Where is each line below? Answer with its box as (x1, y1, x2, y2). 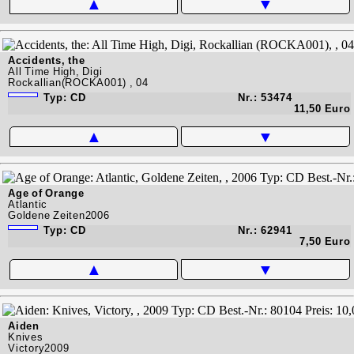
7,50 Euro (299, 235, 351, 247)
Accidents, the (8, 54, 85, 66)
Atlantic (8, 198, 47, 210)
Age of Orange (8, 186, 85, 199)
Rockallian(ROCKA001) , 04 (8, 76, 149, 88)
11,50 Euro (294, 102, 351, 115)
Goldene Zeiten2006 (8, 209, 110, 221)
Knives (8, 330, 43, 343)
